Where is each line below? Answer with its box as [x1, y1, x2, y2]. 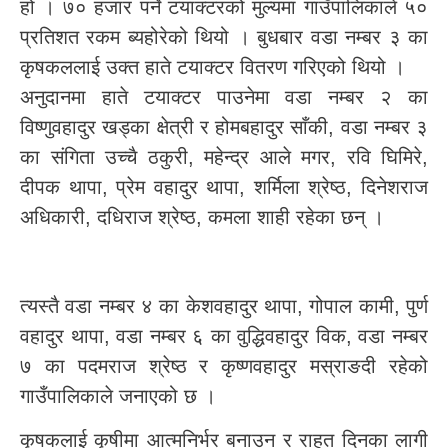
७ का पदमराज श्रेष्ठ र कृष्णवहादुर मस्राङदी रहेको [20, 354, 428, 377]
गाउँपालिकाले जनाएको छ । [20, 384, 216, 407]
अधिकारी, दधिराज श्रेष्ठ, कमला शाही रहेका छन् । [20, 206, 384, 229]
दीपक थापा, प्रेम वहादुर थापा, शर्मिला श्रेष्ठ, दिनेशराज [20, 176, 428, 199]
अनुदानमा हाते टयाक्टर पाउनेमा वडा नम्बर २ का [20, 86, 428, 109]
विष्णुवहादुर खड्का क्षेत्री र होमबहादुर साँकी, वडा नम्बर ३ [20, 116, 428, 139]
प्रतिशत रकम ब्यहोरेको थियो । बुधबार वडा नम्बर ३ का [20, 26, 428, 49]
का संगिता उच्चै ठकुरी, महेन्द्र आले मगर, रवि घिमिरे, [20, 146, 428, 169]
